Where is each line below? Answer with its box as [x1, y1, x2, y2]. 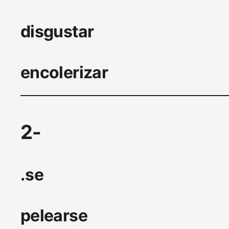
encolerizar [20, 62, 108, 82]
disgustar [20, 21, 94, 41]
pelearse [20, 205, 87, 225]
